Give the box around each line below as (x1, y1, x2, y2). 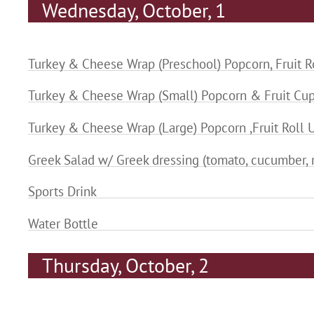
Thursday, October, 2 (41, 252, 209, 279)
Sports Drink (28, 183, 97, 200)
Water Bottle (28, 214, 98, 232)
